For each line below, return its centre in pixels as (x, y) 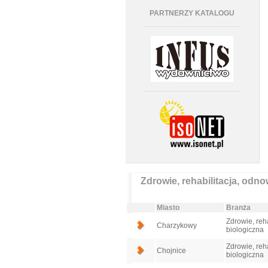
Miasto (168, 208)
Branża (238, 208)
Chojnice (171, 251)
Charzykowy (176, 226)
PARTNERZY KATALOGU (192, 13)
